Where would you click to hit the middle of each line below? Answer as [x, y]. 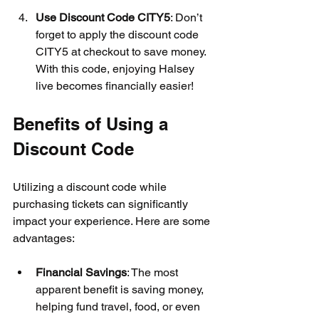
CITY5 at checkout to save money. [122, 51]
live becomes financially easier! [115, 85]
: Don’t [188, 17]
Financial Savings [81, 272]
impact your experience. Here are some [113, 221]
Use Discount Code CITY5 [103, 17]
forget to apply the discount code [119, 34]
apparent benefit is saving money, [121, 289]
